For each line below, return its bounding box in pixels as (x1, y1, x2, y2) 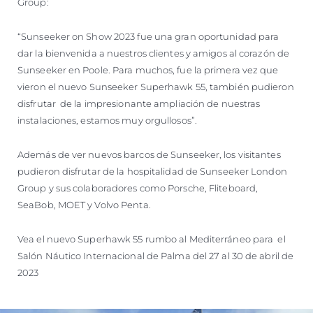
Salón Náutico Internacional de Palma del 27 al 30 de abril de (17, 249, 294, 261)
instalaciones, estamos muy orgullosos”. (17, 114, 197, 126)
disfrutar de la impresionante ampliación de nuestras (17, 97, 261, 109)
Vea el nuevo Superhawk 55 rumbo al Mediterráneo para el (17, 233, 286, 245)
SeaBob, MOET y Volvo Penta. (17, 198, 151, 210)
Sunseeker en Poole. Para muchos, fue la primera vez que (17, 64, 279, 75)
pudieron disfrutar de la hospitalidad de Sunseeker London (17, 165, 287, 177)
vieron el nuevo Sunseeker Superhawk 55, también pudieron (17, 80, 294, 92)
